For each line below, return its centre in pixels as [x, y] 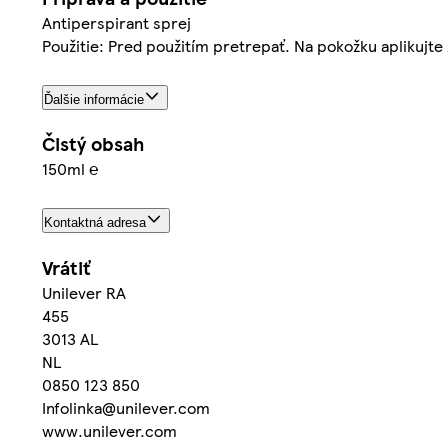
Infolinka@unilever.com [126, 408]
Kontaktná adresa [95, 223]
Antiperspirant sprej [116, 22]
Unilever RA [84, 293]
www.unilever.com [109, 431]
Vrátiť [66, 268]
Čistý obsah [93, 144]
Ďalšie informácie [94, 99]
